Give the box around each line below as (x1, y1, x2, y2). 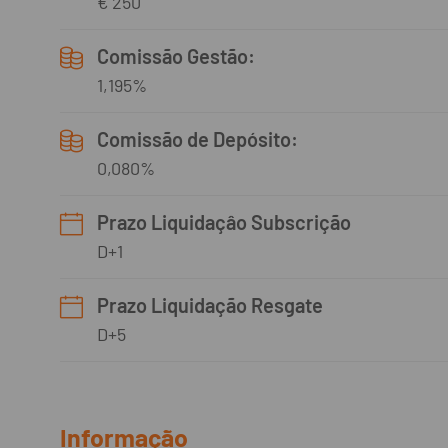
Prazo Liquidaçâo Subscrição (97, 210, 351, 234)
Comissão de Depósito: (97, 127, 298, 151)
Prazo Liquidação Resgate (97, 293, 323, 317)
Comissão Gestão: (97, 44, 255, 68)
